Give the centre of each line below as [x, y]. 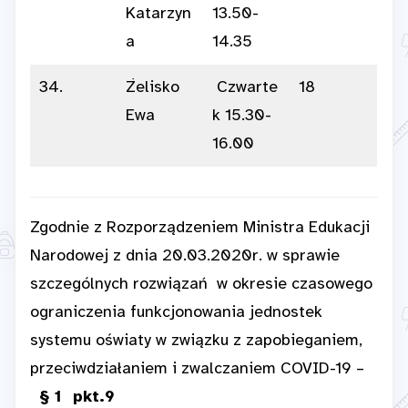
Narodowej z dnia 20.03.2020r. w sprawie [185, 257]
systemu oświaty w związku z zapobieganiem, [196, 342]
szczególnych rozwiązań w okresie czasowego [201, 285]
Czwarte [245, 88]
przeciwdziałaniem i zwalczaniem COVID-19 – [197, 370]
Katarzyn [158, 15]
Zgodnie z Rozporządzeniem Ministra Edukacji [200, 229]
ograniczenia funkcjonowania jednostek [176, 313]
